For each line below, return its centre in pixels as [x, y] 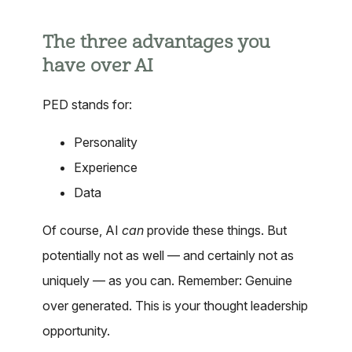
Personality [106, 142]
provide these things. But [215, 230]
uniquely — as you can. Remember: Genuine [167, 280]
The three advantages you [156, 42]
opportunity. [76, 330]
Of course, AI [82, 230]
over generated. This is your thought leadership [175, 305]
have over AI [98, 66]
